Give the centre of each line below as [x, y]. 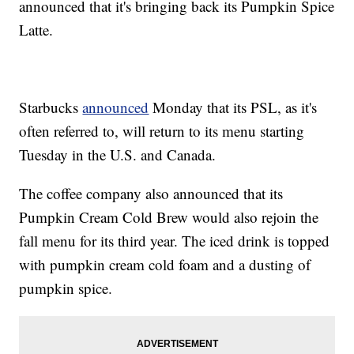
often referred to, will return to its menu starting [162, 131]
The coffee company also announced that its [151, 194]
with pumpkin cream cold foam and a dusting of [165, 265]
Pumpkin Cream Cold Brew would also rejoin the [169, 217]
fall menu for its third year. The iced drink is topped [175, 241]
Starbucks [51, 107]
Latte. [36, 30]
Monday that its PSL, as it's [233, 107]
